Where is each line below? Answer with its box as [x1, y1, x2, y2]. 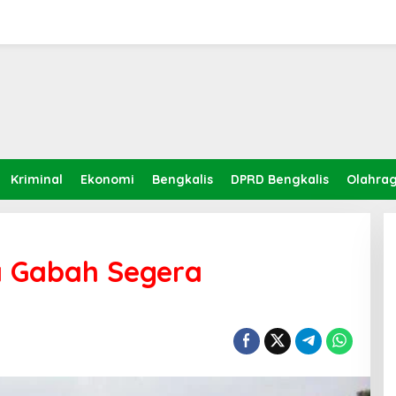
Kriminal [11, 171, 63, 187]
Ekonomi [80, 171, 134, 187]
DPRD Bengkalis [231, 171, 329, 187]
